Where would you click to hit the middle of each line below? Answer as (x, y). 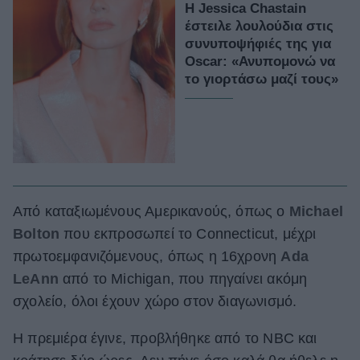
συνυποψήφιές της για (258, 43)
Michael (316, 212)
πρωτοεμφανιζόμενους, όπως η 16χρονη (147, 257)
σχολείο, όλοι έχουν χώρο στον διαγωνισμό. (155, 302)
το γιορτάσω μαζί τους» (262, 79)
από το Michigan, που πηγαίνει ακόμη (183, 279)
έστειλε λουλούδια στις (259, 26)
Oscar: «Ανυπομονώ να (260, 61)
